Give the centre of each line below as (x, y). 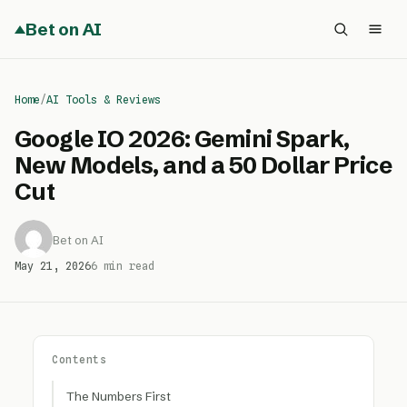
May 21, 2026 (53, 266)
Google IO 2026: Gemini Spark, (182, 139)
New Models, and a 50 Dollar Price (203, 165)
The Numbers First (119, 396)
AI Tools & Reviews (104, 99)
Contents (79, 360)
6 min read (123, 266)
